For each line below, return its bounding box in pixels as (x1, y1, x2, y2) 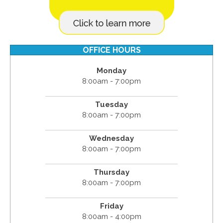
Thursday (94, 168, 129, 177)
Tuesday (95, 100, 128, 110)
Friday (100, 202, 123, 211)
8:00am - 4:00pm (82, 212, 141, 222)
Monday (97, 66, 126, 76)
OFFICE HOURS (82, 45, 141, 55)
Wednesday (89, 134, 134, 143)
